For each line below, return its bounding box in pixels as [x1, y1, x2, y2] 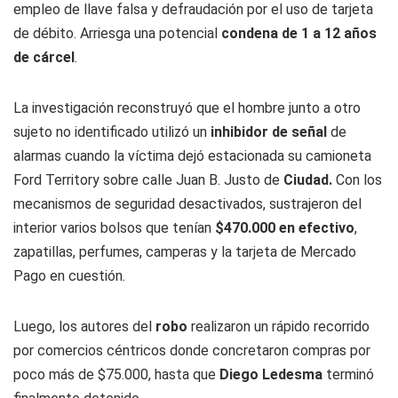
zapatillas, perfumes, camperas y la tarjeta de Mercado [13, 243, 356, 260]
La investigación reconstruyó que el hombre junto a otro [13, 99, 361, 116]
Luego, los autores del [13, 318, 155, 335]
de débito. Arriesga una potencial [13, 25, 221, 42]
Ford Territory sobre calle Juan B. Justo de [13, 171, 283, 188]
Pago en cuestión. [13, 267, 125, 284]
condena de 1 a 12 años [221, 25, 377, 42]
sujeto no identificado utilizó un [13, 123, 211, 140]
